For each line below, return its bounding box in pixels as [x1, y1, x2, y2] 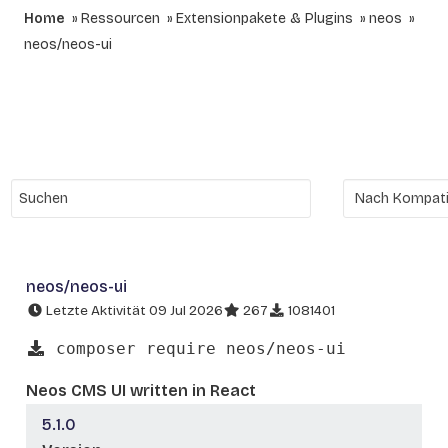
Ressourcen [81, 10, 160, 27]
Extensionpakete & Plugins [176, 10, 353, 27]
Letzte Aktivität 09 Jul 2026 [43, 302, 223, 319]
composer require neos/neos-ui [46, 338, 346, 358]
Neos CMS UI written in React [26, 380, 256, 400]
